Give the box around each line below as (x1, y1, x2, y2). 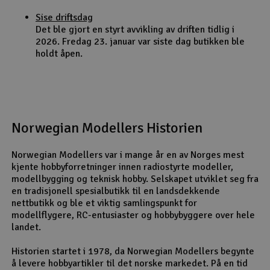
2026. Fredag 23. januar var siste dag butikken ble (36, 35, 245, 48)
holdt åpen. (36, 47, 83, 60)
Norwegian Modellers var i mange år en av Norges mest (11, 148, 244, 161)
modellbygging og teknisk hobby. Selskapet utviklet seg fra (11, 172, 259, 185)
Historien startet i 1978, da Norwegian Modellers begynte (11, 245, 254, 257)
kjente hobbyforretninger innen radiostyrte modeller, (11, 160, 233, 173)
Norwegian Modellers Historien (11, 118, 202, 137)
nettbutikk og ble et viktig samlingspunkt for (11, 196, 197, 209)
